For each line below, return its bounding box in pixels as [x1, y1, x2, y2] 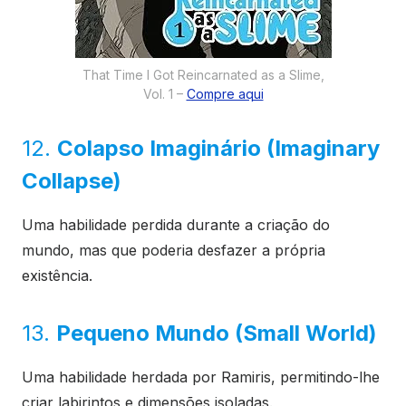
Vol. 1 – [142, 86, 187, 102]
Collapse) [22, 168, 121, 195]
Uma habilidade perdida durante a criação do [22, 216, 330, 235]
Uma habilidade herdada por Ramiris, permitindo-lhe [22, 368, 380, 387]
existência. [22, 266, 92, 285]
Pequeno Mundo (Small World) [56, 320, 377, 347]
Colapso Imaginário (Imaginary [57, 135, 380, 162]
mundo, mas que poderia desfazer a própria [22, 241, 325, 260]
